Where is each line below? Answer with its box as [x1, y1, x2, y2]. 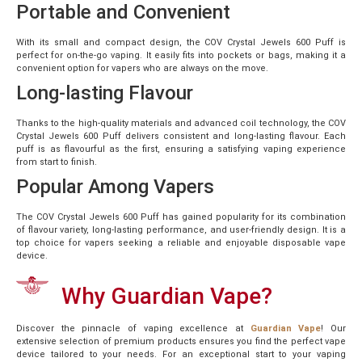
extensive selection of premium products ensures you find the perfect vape [16, 335, 346, 347]
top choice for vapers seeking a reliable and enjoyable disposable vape [16, 237, 346, 248]
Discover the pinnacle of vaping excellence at [16, 322, 243, 334]
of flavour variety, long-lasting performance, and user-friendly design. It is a [16, 224, 346, 235]
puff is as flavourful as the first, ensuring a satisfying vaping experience [16, 143, 346, 154]
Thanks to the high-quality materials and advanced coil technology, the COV [16, 117, 346, 128]
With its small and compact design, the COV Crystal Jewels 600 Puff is [16, 36, 346, 48]
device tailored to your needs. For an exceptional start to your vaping [16, 348, 346, 360]
